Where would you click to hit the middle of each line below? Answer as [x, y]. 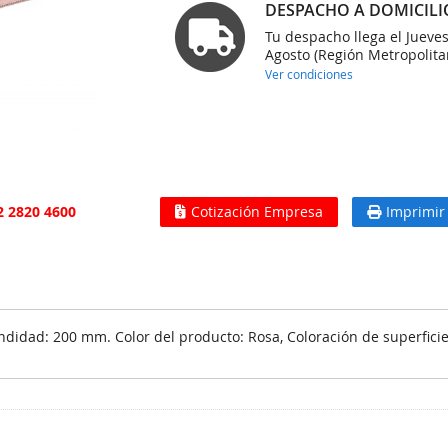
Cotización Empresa [257, 211]
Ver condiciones [309, 74]
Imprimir [416, 211]
